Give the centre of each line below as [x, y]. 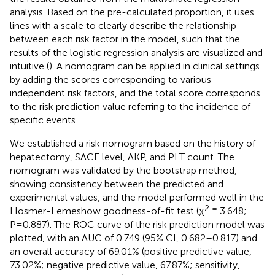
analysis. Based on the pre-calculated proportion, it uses [132, 12]
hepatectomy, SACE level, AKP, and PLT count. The [122, 157]
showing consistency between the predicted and [117, 184]
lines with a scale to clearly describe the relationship [123, 25]
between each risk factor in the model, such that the [125, 39]
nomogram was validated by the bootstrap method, [123, 170]
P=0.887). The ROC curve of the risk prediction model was [137, 224]
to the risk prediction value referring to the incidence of [130, 106]
